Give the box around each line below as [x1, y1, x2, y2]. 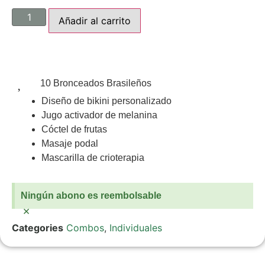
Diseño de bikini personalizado [41, 96, 172, 106]
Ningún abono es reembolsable [21, 190, 161, 201]
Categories [12, 222, 63, 234]
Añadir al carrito [59, 15, 131, 27]
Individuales [109, 222, 162, 234]
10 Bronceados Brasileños [40, 78, 151, 89]
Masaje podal [41, 138, 98, 149]
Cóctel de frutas [41, 124, 107, 135]
